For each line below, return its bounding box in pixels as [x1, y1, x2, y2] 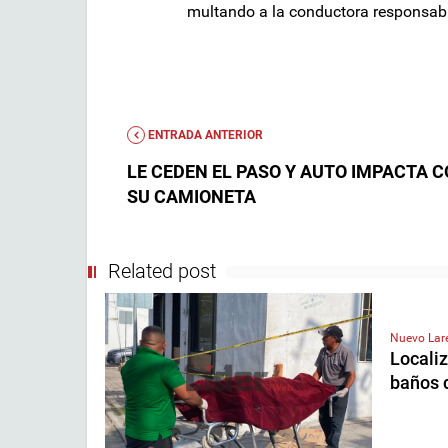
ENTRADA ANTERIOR [145, 127, 263, 142]
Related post [108, 258, 216, 283]
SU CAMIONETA [127, 185, 256, 207]
